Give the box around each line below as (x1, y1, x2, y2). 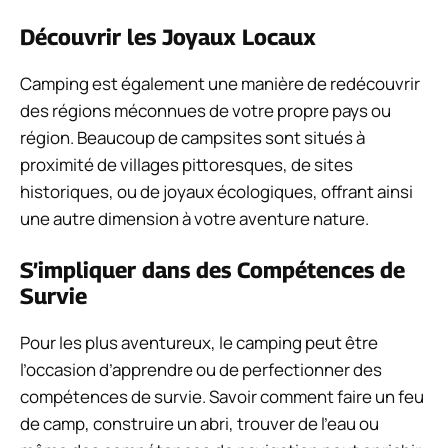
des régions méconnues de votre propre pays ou (20, 98, 391, 122)
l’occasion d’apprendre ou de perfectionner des (20, 358, 382, 382)
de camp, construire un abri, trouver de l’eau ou (20, 412, 379, 436)
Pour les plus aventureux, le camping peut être (20, 331, 378, 355)
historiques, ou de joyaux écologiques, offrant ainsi (20, 179, 413, 203)
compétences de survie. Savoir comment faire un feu (20, 385, 424, 409)
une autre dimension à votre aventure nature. (20, 206, 369, 230)
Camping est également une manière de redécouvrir (20, 71, 420, 95)
